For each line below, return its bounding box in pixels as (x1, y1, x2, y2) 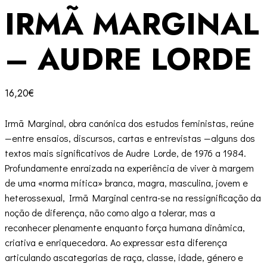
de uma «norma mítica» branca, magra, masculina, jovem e (5, 176, 248, 190)
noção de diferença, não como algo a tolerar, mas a (5, 206, 215, 219)
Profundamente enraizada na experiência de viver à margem (5, 162, 254, 175)
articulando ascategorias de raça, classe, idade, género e (5, 251, 243, 264)
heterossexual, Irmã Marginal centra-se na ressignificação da (5, 191, 261, 204)
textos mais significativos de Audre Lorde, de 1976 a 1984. (5, 147, 246, 160)
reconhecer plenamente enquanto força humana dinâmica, (5, 221, 245, 234)
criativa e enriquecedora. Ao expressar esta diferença (5, 236, 227, 249)
